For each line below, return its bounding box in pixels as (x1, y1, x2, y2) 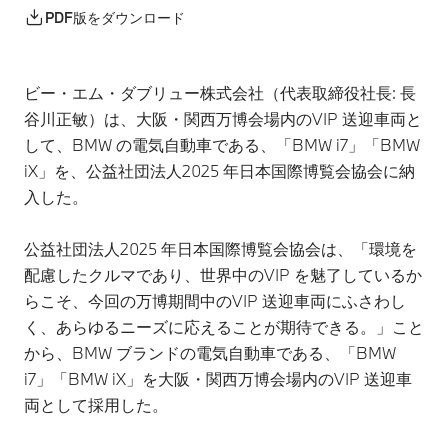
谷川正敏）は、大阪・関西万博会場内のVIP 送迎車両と (24, 108, 422, 129)
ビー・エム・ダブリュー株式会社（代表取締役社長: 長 (24, 82, 416, 103)
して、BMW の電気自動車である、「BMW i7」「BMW (24, 134, 420, 155)
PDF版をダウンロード (45, 8, 185, 27)
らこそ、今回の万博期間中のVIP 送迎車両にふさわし (24, 290, 406, 311)
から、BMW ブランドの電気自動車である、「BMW (24, 342, 396, 363)
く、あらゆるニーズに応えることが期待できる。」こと (24, 316, 424, 337)
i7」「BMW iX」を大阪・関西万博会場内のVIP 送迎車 (24, 368, 412, 389)
